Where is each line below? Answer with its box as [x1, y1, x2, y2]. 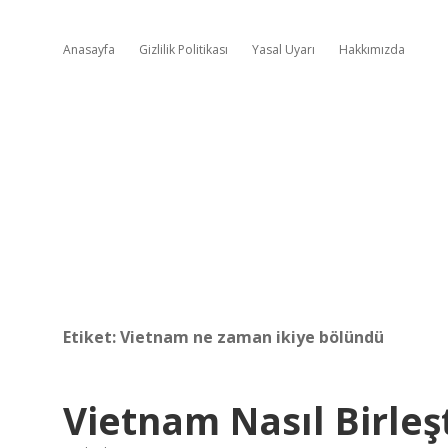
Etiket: [63, 326, 120, 348]
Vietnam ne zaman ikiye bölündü [120, 326, 384, 348]
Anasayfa [63, 41, 115, 58]
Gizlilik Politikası [139, 41, 228, 58]
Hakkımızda [339, 41, 405, 58]
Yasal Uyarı [252, 41, 315, 58]
